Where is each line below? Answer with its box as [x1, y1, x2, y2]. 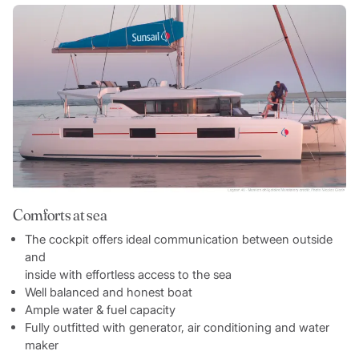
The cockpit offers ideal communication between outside [24, 231, 333, 247]
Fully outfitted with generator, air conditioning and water [24, 319, 329, 335]
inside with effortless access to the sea [24, 266, 232, 282]
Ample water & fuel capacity [24, 301, 175, 317]
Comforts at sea [12, 204, 107, 224]
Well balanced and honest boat [24, 284, 192, 300]
